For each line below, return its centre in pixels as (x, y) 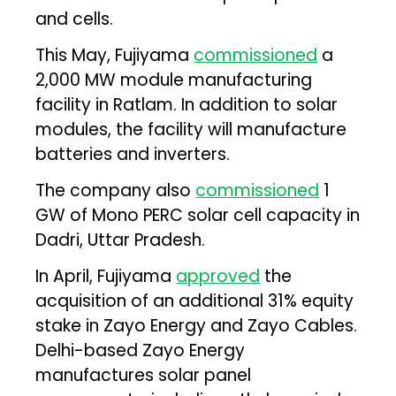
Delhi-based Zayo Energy (141, 350)
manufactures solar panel (144, 375)
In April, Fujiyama (106, 276)
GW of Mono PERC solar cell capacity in (198, 215)
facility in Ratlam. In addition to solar (187, 104)
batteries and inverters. (133, 154)
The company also (116, 190)
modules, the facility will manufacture (191, 129)
